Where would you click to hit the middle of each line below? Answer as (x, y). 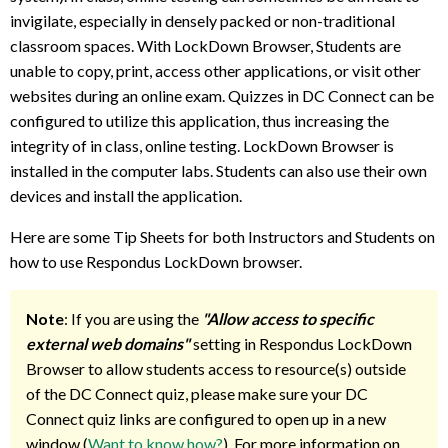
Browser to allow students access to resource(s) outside (216, 368)
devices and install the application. (126, 195)
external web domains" (108, 343)
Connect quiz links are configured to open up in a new (206, 418)
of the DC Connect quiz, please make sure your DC (197, 393)
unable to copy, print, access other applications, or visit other (215, 70)
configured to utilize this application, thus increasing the (199, 120)
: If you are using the (133, 318)
